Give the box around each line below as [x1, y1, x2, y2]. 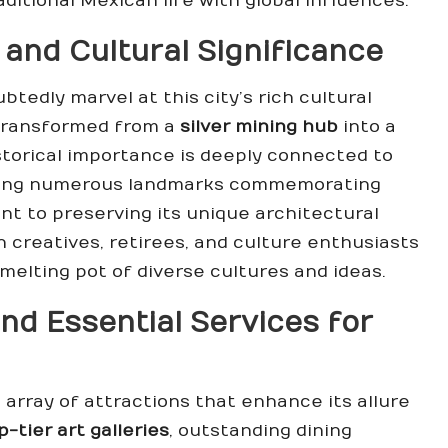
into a [338, 117, 396, 138]
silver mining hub [180, 117, 338, 138]
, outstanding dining [169, 421, 352, 442]
